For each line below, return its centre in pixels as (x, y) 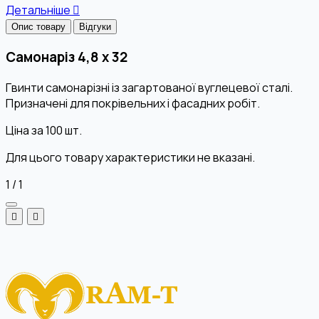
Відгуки (95, 27)
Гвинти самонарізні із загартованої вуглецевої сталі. (149, 87)
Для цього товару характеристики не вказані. (130, 157)
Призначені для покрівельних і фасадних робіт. (133, 103)
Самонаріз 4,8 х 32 (67, 57)
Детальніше (39, 10)
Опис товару (38, 27)
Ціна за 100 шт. (44, 130)
